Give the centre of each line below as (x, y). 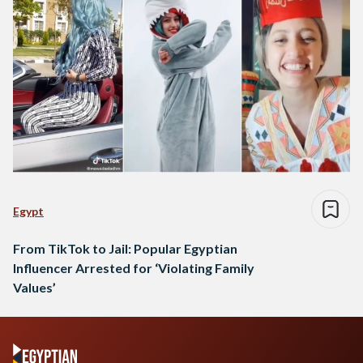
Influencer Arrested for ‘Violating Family (134, 267)
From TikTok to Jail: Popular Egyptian (125, 248)
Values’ (34, 287)
